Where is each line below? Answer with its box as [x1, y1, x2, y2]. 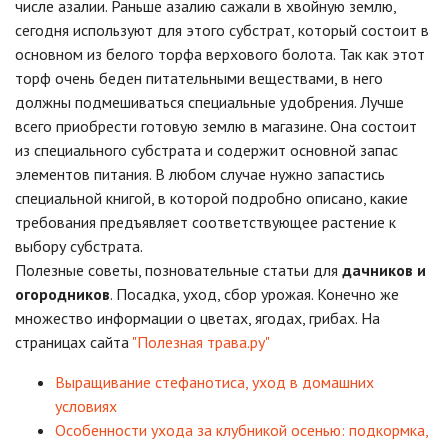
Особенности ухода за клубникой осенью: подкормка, [55, 420, 428, 441]
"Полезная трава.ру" [132, 332, 270, 353]
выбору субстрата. [15, 236, 143, 257]
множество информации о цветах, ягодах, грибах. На [15, 308, 380, 329]
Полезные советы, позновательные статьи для [15, 260, 342, 281]
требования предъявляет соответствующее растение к [15, 212, 396, 233]
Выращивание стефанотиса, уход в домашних [55, 372, 374, 393]
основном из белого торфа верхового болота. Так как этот [15, 44, 425, 65]
